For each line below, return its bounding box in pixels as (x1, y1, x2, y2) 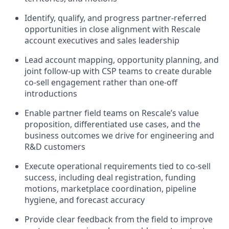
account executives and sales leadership (25, 34, 179, 46)
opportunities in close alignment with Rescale (25, 23, 200, 35)
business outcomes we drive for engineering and (25, 129, 214, 141)
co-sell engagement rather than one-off (25, 76, 177, 88)
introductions (25, 87, 77, 99)
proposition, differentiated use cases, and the (25, 118, 200, 130)
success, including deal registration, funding (25, 171, 196, 183)
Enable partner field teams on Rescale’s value (25, 107, 199, 119)
